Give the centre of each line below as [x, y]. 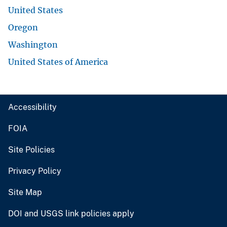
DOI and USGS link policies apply [71, 213]
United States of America [58, 62]
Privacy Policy [35, 171]
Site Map [25, 192]
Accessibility [32, 107]
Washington [33, 44]
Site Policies [31, 149]
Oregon [23, 27]
